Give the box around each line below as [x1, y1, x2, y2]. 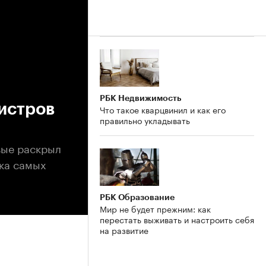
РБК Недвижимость [100, 93, 181, 102]
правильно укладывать [100, 113, 190, 126]
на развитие [100, 223, 148, 236]
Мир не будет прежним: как [100, 201, 211, 215]
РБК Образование [100, 192, 175, 201]
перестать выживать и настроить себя [100, 212, 254, 226]
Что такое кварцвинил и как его [100, 102, 226, 116]
